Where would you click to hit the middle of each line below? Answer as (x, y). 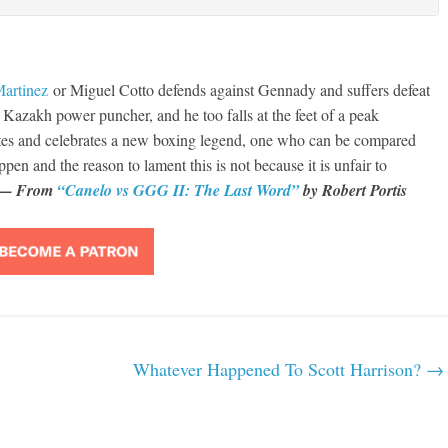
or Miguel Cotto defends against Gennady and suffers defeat (239, 89)
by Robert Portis (355, 190)
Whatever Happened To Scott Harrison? (279, 369)
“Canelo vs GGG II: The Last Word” (178, 190)
